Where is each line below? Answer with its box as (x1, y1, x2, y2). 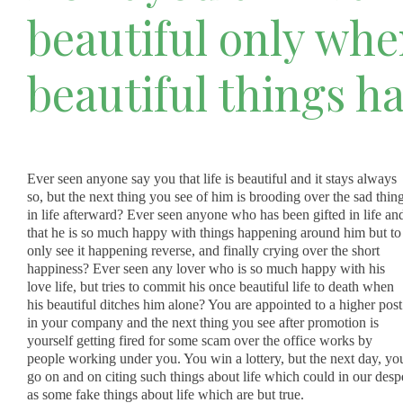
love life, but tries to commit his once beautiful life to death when (26, 278, 394, 294)
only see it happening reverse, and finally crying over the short (26, 242, 380, 258)
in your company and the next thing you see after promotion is (26, 314, 379, 330)
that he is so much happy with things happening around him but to (26, 224, 401, 240)
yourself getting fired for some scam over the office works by (26, 332, 372, 348)
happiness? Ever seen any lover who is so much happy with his (26, 260, 385, 276)
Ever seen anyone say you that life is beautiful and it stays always (26, 170, 397, 186)
